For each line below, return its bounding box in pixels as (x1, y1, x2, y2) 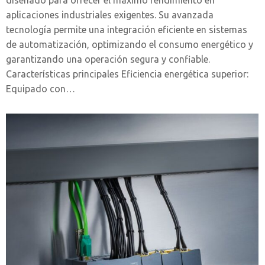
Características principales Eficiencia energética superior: (6, 68, 248, 79)
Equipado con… (6, 83, 75, 94)
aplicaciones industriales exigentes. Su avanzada (6, 9, 214, 20)
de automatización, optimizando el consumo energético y (6, 38, 253, 50)
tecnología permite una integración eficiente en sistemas (6, 24, 247, 35)
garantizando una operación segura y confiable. (6, 53, 210, 64)
